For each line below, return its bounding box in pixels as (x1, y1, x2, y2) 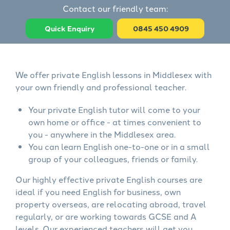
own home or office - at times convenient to (28, 116, 201, 127)
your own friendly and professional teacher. (15, 81, 186, 92)
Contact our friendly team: (62, 3, 168, 14)
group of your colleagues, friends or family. (28, 153, 198, 164)
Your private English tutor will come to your (28, 104, 200, 115)
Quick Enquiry (44, 23, 94, 33)
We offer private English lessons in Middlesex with (15, 69, 212, 80)
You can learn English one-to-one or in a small (28, 141, 210, 152)
